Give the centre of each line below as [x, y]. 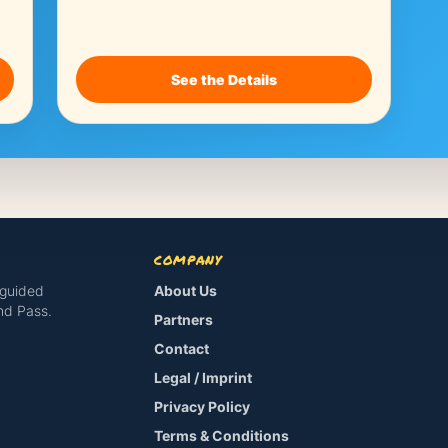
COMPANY [188, 260]
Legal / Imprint [203, 377]
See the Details [223, 79]
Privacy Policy [202, 406]
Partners [184, 319]
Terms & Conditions [222, 435]
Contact [182, 348]
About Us [186, 290]
